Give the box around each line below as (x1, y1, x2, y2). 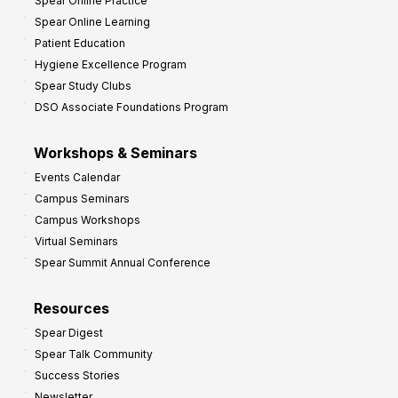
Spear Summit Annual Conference (35, 256, 211, 270)
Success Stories (35, 369, 120, 383)
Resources (34, 299, 109, 318)
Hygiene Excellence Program (35, 58, 187, 72)
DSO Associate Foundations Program (35, 100, 228, 115)
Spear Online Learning (35, 15, 150, 29)
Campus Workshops (35, 213, 140, 227)
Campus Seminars (35, 192, 130, 206)
